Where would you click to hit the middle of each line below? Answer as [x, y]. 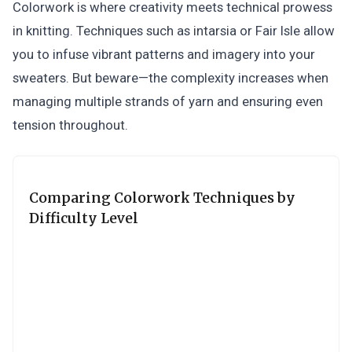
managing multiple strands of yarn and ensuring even [168, 101]
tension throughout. [70, 125]
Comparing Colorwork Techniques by [162, 198]
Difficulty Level [84, 218]
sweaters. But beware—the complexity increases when [170, 78]
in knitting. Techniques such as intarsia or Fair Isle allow [174, 31]
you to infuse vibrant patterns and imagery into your [164, 54]
